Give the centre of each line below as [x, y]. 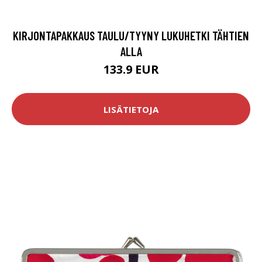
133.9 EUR [131, 70]
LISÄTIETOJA [131, 109]
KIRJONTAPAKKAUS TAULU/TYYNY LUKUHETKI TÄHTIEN [131, 36]
